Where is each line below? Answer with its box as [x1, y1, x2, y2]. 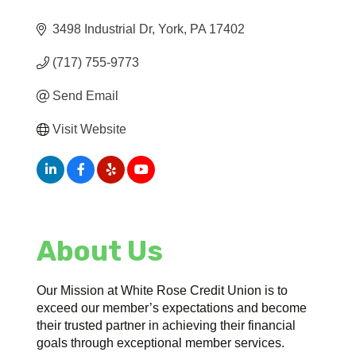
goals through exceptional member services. [37, 336, 285, 350]
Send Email [52, 89, 119, 103]
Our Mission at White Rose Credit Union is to [37, 284, 288, 298]
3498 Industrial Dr [52, 22, 153, 37]
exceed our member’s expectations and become [37, 301, 308, 315]
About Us [37, 234, 164, 269]
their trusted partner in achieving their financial [37, 319, 296, 333]
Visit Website [52, 122, 127, 137]
